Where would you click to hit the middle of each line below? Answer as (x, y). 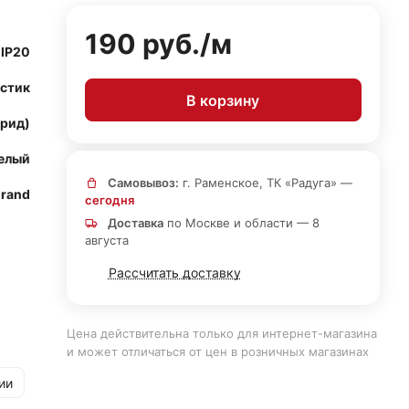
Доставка (135, 223)
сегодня (109, 200)
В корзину (223, 100)
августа (106, 240)
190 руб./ (147, 44)
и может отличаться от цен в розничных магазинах (217, 351)
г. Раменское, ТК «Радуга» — (265, 183)
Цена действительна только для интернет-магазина (221, 333)
